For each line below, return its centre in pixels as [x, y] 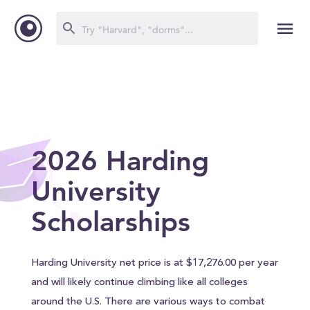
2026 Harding [120, 161]
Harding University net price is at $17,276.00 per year [154, 263]
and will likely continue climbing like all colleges [139, 283]
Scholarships [110, 221]
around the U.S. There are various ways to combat [148, 302]
